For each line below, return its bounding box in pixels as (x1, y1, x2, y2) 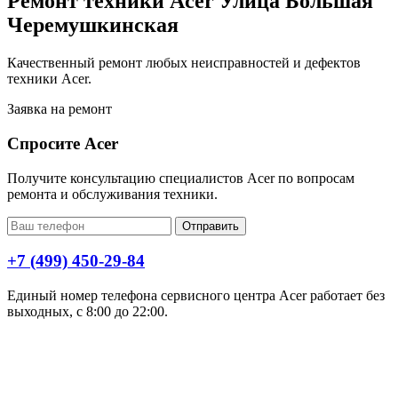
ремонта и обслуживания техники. (7, 186, 218, 202)
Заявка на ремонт (7, 101, 112, 117)
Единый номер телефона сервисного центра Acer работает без (7, 288, 385, 304)
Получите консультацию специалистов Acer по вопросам (7, 170, 354, 186)
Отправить (182, 219, 239, 233)
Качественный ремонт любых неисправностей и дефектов (7, 55, 361, 71)
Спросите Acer (7, 133, 118, 153)
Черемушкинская (7, 13, 179, 37)
